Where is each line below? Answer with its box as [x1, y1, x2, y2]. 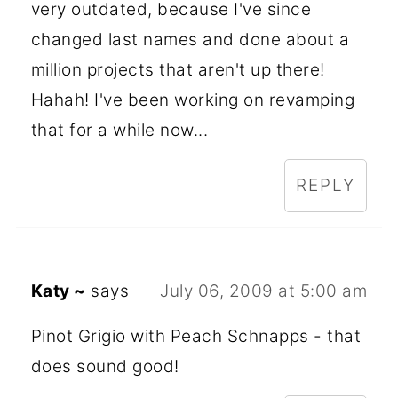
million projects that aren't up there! [30, 59, 325, 80]
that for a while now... [30, 119, 209, 140]
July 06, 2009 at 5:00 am [160, 280, 368, 301]
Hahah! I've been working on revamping [30, 89, 355, 110]
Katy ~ [30, 280, 86, 301]
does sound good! [30, 355, 179, 377]
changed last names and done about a [30, 28, 350, 50]
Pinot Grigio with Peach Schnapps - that [30, 325, 362, 346]
